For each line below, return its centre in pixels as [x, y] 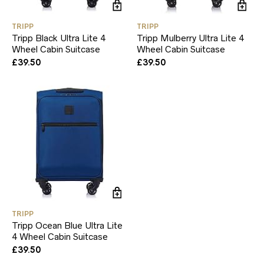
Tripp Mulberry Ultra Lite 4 [191, 38]
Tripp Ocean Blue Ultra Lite [67, 225]
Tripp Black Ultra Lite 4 [59, 38]
